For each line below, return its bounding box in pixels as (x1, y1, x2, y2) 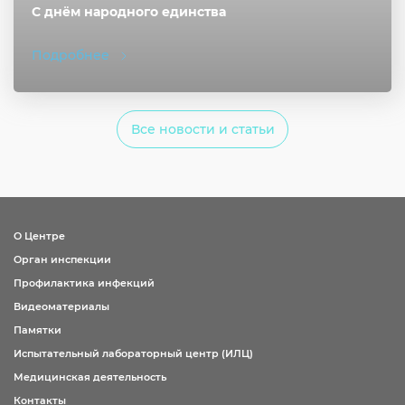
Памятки (14, 324, 61, 336)
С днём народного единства (32, 4, 226, 20)
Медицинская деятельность (14, 371, 166, 383)
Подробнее (32, 47, 109, 63)
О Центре (14, 230, 65, 242)
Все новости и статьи (130, 121, 275, 137)
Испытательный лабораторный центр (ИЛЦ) (14, 347, 253, 360)
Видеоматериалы (14, 300, 109, 313)
